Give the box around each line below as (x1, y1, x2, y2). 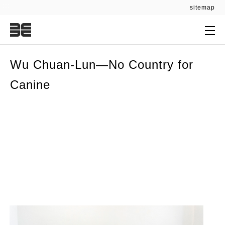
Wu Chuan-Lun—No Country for (10, 58, 193, 71)
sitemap (190, 4, 215, 11)
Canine (10, 78, 50, 91)
